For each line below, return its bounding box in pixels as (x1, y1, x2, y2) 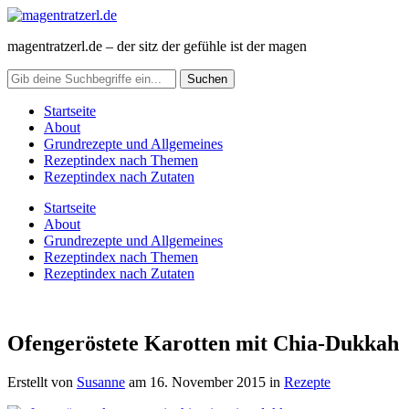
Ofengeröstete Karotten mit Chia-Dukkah (7, 330, 399, 355)
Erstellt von (7, 373, 77, 390)
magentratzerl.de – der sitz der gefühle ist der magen (7, 38, 307, 54)
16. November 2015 (150, 373, 266, 390)
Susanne (77, 373, 125, 390)
